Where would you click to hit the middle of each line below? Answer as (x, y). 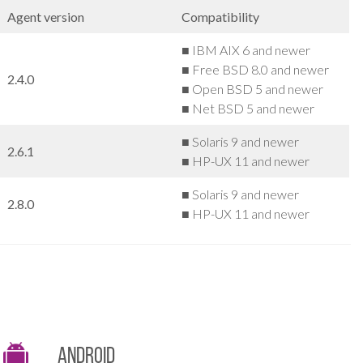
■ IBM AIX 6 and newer (246, 49)
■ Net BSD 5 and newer (248, 108)
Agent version (46, 16)
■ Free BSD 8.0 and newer (256, 69)
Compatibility (221, 16)
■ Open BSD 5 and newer (253, 88)
